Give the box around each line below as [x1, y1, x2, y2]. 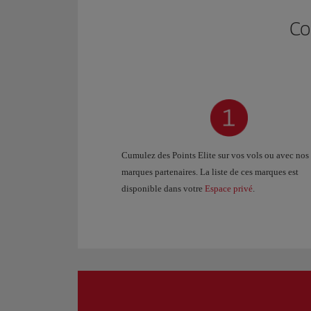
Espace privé [205, 183, 253, 194]
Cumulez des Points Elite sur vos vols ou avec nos [121, 149, 309, 160]
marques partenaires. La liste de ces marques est [121, 166, 299, 177]
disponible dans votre [121, 183, 205, 194]
